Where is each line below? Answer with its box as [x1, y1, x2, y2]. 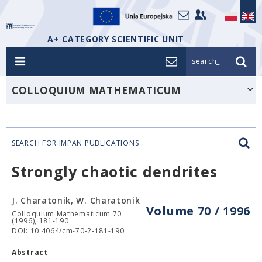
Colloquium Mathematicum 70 [12, 209, 122, 219]
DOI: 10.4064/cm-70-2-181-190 [12, 226, 125, 236]
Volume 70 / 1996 [146, 203, 250, 219]
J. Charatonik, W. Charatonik [12, 195, 140, 206]
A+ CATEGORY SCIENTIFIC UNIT [47, 33, 184, 44]
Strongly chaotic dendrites [12, 161, 218, 181]
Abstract [12, 247, 48, 257]
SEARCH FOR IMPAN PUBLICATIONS [12, 138, 139, 148]
